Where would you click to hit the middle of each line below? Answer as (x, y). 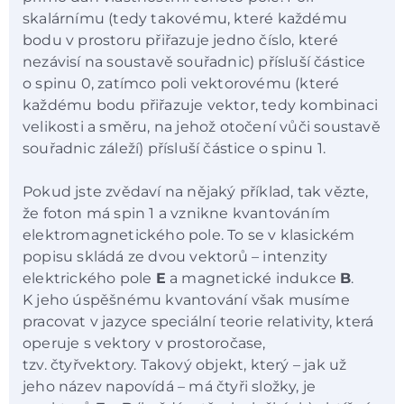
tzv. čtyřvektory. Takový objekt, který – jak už (185, 364)
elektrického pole (89, 278)
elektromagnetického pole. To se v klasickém (189, 234)
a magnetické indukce (253, 278)
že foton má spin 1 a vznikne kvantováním (177, 213)
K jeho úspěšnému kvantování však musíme (186, 299)
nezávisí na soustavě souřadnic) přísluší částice (194, 61)
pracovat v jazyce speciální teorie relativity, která (198, 321)
